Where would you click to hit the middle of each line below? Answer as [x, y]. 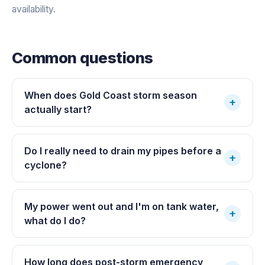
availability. [34, 9]
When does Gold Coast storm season [111, 95]
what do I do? [55, 220]
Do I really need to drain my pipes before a [123, 151]
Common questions [83, 57]
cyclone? [46, 165]
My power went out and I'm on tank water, [122, 206]
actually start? [58, 109]
